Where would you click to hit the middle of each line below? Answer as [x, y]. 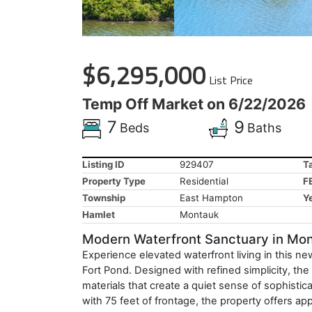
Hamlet [99, 214]
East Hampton [211, 198]
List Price [231, 80]
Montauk [199, 214]
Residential [204, 181]
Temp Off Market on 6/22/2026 [194, 104]
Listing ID [103, 164]
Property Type [114, 181]
